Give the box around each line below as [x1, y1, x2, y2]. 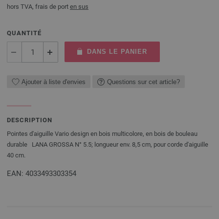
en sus [70, 3, 88, 10]
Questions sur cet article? [107, 78, 180, 86]
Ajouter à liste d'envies [22, 78, 86, 86]
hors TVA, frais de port [7, 3, 70, 10]
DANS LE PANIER [87, 48, 147, 55]
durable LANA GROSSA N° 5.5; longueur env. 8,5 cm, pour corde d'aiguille [7, 141, 208, 148]
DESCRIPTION [7, 116, 52, 124]
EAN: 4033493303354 [7, 169, 76, 178]
